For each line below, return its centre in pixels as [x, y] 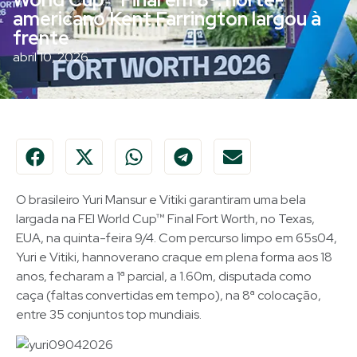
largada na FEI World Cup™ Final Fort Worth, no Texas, [165, 219]
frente [41, 38]
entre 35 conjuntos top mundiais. [109, 314]
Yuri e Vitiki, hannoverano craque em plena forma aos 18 [174, 257]
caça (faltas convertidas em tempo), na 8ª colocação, [169, 295]
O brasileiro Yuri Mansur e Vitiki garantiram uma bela [161, 200]
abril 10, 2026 [51, 57]
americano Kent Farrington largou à [167, 19]
